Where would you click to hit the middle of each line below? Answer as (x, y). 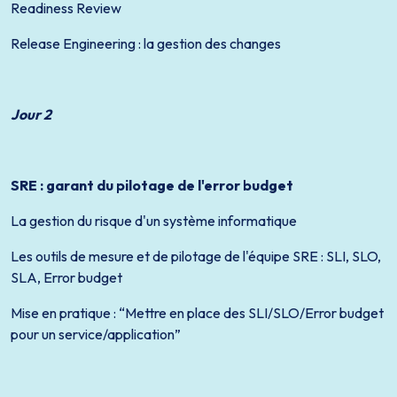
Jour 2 (31, 114)
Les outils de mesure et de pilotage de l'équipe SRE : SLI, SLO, (196, 256)
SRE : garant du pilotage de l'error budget (152, 185)
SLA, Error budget (66, 277)
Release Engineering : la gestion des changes (146, 43)
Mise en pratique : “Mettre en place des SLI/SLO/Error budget (197, 313)
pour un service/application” (96, 334)
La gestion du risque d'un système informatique (154, 221)
